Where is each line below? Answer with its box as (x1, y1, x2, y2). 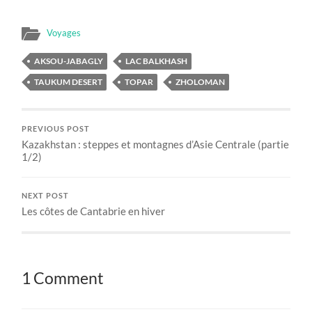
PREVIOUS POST (22, 124, 91, 133)
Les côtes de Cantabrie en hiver (22, 204, 166, 217)
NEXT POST (22, 191, 70, 200)
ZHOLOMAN (175, 76, 226, 87)
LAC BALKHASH (125, 55, 188, 66)
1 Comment (22, 268, 104, 288)
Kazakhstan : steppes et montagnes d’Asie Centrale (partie (22, 137, 290, 150)
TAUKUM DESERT (34, 76, 103, 87)
